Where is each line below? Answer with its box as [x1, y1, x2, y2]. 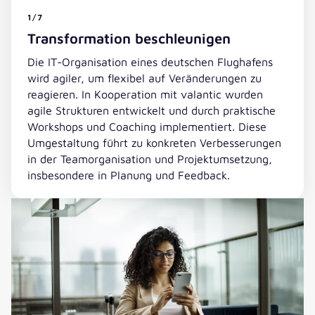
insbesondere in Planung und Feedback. [27, 167, 230, 181]
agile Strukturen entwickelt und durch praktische [27, 103, 276, 117]
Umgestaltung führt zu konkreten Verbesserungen [27, 135, 281, 149]
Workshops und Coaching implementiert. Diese [27, 119, 266, 133]
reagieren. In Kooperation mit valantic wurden [27, 86, 263, 101]
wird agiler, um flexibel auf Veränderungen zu [27, 70, 262, 84]
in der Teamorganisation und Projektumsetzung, [27, 151, 272, 165]
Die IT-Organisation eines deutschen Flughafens [27, 54, 273, 68]
